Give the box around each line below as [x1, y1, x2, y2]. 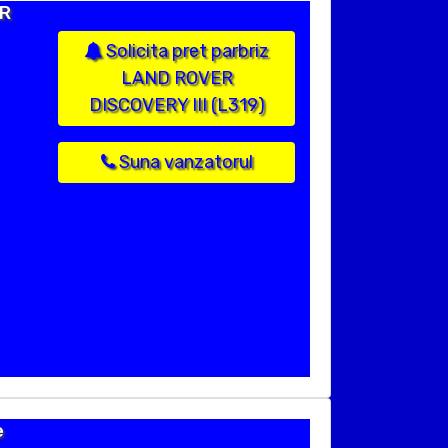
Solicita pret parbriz [102, 40, 269, 63]
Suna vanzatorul [114, 151, 253, 174]
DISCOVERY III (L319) [88, 94, 265, 117]
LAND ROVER [120, 67, 233, 90]
